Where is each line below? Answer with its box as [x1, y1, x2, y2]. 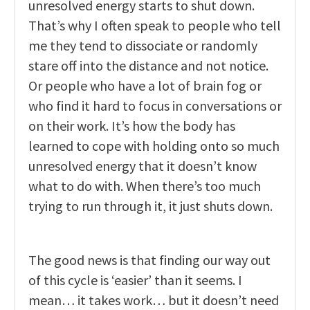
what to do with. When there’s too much [28, 177, 261, 195]
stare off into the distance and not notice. [28, 57, 268, 75]
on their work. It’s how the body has [28, 117, 235, 135]
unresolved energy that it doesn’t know [28, 157, 257, 175]
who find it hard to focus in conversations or [28, 97, 282, 115]
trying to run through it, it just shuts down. [28, 197, 273, 215]
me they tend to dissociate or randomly [28, 37, 257, 55]
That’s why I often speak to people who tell [28, 17, 281, 35]
